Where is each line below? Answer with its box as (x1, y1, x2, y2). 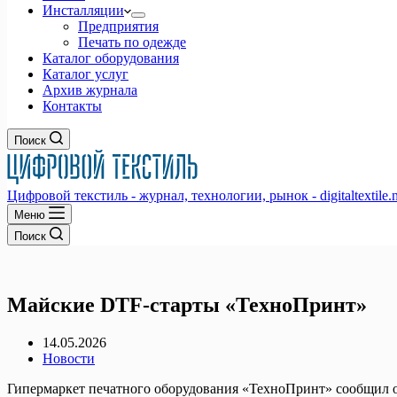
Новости (43, 350, 95, 366)
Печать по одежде (78, 35, 186, 50)
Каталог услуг (43, 66, 128, 82)
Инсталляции (43, 3, 124, 18)
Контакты (43, 98, 102, 113)
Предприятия (78, 19, 159, 34)
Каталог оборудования (43, 51, 179, 66)
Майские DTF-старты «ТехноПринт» (7, 292, 367, 316)
